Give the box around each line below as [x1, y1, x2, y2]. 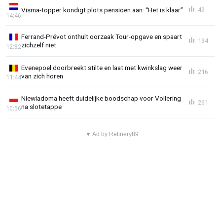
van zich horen [21, 72, 63, 80]
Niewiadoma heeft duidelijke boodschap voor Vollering [21, 94, 181, 103]
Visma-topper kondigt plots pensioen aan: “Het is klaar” [21, 5, 183, 14]
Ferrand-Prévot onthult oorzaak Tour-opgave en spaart [21, 32, 182, 40]
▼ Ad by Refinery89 [85, 130, 139, 138]
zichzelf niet [21, 40, 56, 49]
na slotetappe [21, 103, 62, 111]
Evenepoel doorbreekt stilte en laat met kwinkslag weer [21, 63, 183, 72]
